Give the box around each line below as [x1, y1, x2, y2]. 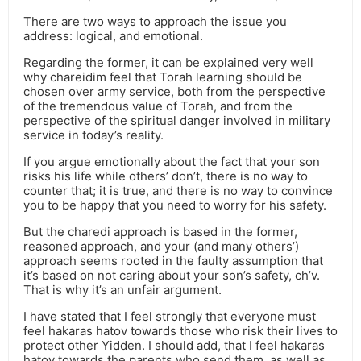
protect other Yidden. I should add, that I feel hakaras [23, 338, 325, 354]
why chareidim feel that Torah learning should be [23, 69, 302, 85]
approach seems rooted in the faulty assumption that [23, 253, 323, 269]
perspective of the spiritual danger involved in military [23, 113, 330, 129]
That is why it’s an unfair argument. [23, 282, 222, 298]
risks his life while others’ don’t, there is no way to [23, 168, 308, 185]
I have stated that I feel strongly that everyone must [23, 309, 316, 325]
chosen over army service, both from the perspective [23, 84, 326, 100]
